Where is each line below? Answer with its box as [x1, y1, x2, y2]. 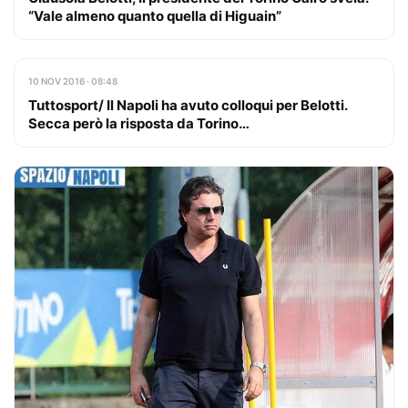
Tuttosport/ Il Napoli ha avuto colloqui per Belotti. [28, 96, 347, 114]
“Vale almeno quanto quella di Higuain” [28, 6, 281, 25]
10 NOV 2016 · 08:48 [28, 75, 117, 87]
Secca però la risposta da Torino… [28, 114, 250, 132]
